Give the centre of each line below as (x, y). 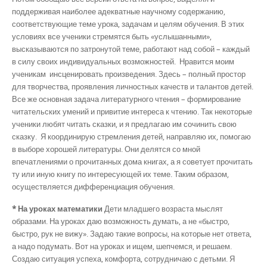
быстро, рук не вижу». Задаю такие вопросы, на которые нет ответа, (132, 234)
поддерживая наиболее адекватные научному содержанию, (119, 11)
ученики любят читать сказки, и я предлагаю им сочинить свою (124, 124)
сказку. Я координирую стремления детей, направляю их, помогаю (131, 136)
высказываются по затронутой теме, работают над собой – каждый (131, 49)
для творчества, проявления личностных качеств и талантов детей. (133, 86)
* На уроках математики (57, 209)
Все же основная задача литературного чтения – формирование (126, 99)
